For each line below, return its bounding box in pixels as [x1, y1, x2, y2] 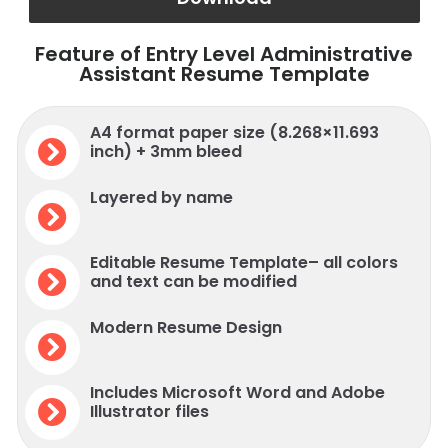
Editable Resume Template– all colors [90, 250, 398, 274]
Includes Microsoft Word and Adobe [90, 380, 385, 404]
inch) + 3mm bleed [90, 139, 242, 163]
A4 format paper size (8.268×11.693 [90, 120, 379, 144]
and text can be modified [90, 269, 297, 293]
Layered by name [90, 185, 233, 209]
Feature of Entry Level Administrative [35, 39, 413, 68]
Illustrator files [90, 399, 209, 423]
